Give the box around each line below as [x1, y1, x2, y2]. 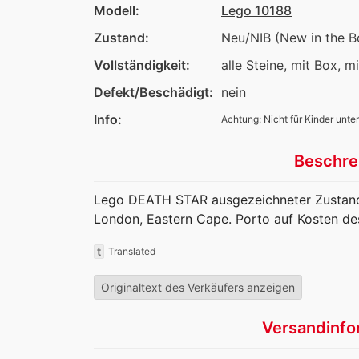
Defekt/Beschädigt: [94, 84, 213, 101]
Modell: [94, 2, 139, 19]
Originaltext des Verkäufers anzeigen [101, 280, 295, 295]
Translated [108, 245, 155, 258]
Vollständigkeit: [94, 57, 190, 74]
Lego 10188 [221, 2, 292, 19]
